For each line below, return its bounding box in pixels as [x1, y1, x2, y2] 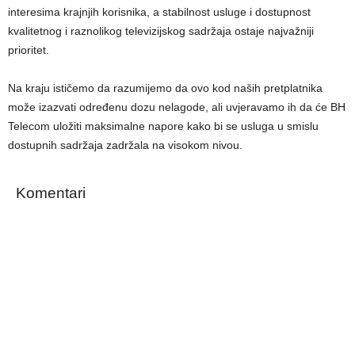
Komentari [16, 185, 86, 201]
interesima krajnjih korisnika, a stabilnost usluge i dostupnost [8, 6, 311, 18]
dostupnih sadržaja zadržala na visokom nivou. [8, 139, 242, 151]
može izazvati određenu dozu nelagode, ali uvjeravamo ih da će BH [8, 101, 345, 113]
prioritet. [8, 44, 49, 56]
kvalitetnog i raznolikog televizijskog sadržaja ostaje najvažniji [8, 25, 314, 37]
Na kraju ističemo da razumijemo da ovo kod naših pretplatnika [8, 82, 323, 94]
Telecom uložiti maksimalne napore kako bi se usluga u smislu [8, 120, 319, 132]
